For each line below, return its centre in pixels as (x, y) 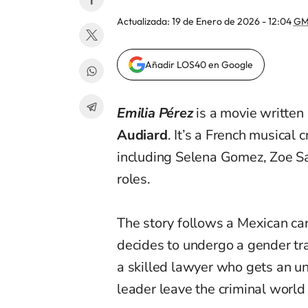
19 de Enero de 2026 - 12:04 (233, 22)
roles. (134, 179)
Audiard (142, 135)
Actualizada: (144, 22)
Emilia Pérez (155, 113)
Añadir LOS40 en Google (199, 65)
